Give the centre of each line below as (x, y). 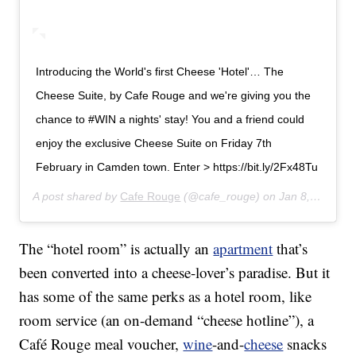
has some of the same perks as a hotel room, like (166, 296)
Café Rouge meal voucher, (101, 344)
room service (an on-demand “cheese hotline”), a (167, 320)
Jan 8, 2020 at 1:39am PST (295, 197)
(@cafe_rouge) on (230, 197)
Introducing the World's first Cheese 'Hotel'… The (160, 72)
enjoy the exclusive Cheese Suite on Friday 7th (154, 143)
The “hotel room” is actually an (116, 249)
